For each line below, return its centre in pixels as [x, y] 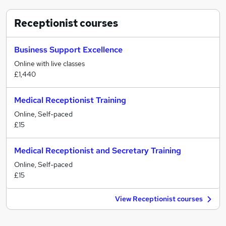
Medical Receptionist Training [70, 100]
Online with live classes [49, 64]
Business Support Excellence [68, 50]
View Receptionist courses [159, 199]
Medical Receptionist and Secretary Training [98, 151]
